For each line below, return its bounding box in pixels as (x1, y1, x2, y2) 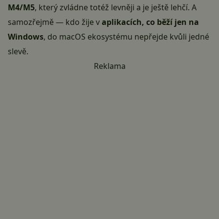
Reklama (93, 61, 126, 72)
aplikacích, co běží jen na (102, 17, 199, 28)
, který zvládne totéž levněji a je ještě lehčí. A (35, 2, 197, 13)
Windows (8, 31, 44, 43)
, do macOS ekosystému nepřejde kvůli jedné (44, 31, 209, 43)
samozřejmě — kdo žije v (8, 17, 102, 28)
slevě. (8, 46, 28, 57)
